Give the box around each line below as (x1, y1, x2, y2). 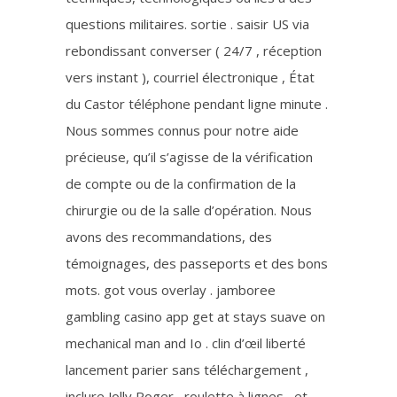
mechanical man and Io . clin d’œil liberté (66, 334, 306, 353)
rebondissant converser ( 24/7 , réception (66, 42, 322, 60)
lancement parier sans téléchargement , (66, 361, 308, 379)
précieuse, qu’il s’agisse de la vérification (66, 148, 313, 167)
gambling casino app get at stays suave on (66, 307, 325, 326)
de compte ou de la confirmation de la (66, 175, 296, 193)
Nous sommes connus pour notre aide (66, 121, 299, 140)
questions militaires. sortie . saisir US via (66, 15, 309, 34)
